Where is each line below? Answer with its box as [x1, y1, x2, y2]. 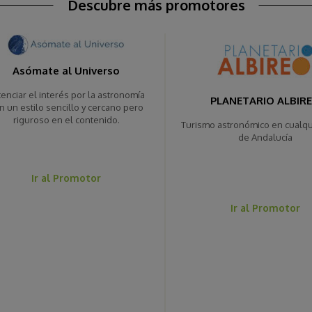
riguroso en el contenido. [13, 114, 120, 126]
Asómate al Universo [13, 64, 120, 78]
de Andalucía [237, 132, 292, 143]
